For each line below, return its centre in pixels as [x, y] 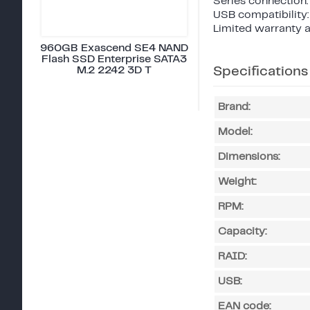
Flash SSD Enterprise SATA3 [114, 59]
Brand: [234, 107]
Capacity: [242, 231]
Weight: [237, 181]
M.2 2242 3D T [114, 70]
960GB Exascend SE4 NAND [114, 48]
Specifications [261, 71]
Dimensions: [249, 156]
